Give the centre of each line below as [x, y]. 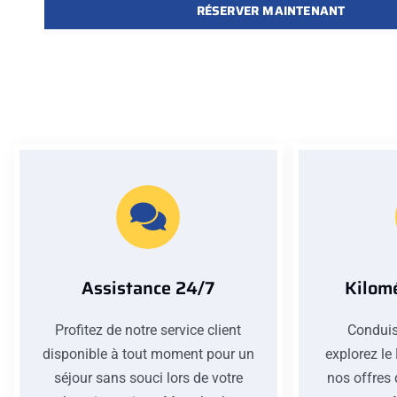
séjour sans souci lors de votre [148, 378]
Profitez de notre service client [148, 331]
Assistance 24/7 [148, 288]
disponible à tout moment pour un [148, 354]
